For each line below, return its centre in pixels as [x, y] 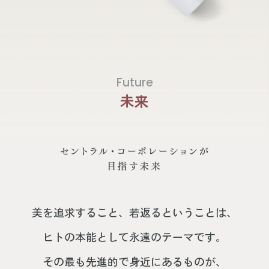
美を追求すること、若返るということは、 [134, 212]
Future [134, 83]
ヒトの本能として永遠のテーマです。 [134, 237]
